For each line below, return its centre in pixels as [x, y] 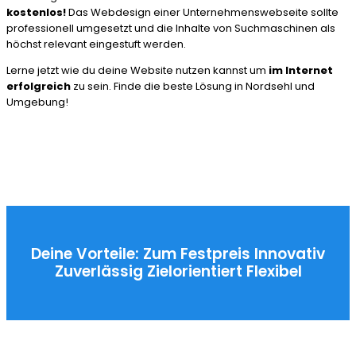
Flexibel [274, 272]
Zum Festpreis [199, 254]
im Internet [301, 70]
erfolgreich [39, 86]
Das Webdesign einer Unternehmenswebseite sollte [202, 12]
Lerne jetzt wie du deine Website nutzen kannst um [137, 70]
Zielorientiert [196, 272]
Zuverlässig [101, 272]
